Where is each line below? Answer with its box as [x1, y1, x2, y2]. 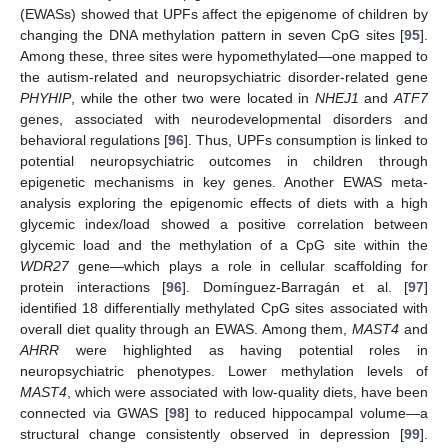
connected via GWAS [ [20, 404, 169, 421]
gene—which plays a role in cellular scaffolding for [69, 257, 428, 274]
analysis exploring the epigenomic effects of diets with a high [20, 194, 428, 211]
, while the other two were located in [71, 89, 315, 106]
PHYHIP [20, 89, 71, 106]
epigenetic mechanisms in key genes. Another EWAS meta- [20, 173, 428, 190]
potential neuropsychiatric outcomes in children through [20, 152, 428, 169]
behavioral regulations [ [20, 131, 169, 148]
